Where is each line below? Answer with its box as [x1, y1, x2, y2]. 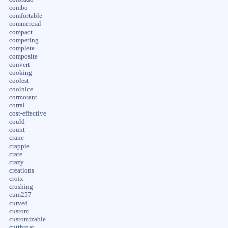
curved [9, 199, 28, 207]
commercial [9, 20, 41, 27]
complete [9, 44, 35, 52]
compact [9, 28, 33, 36]
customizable [9, 215, 46, 223]
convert [9, 61, 30, 68]
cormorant [9, 93, 37, 101]
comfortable [9, 12, 42, 19]
